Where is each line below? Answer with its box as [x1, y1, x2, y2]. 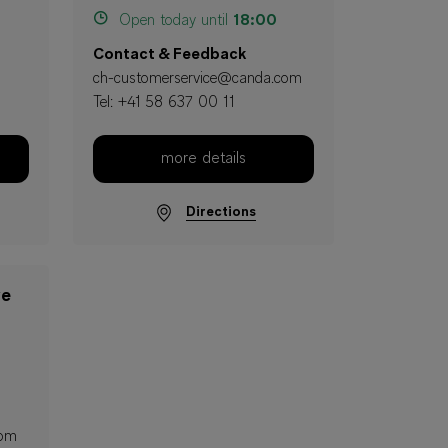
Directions [185, 205, 256, 220]
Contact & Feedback [93, 47, 246, 63]
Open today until [114, 13, 233, 29]
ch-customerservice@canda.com [93, 71, 302, 87]
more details [161, 151, 246, 167]
